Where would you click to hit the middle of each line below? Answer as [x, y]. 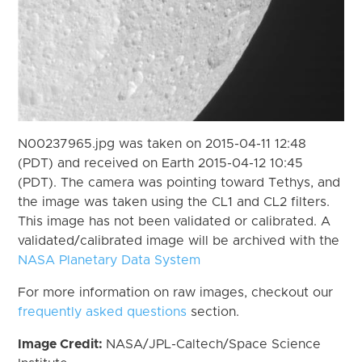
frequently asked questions [103, 311]
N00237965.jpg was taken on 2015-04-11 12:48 [162, 143]
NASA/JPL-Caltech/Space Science [214, 344]
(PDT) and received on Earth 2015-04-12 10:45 [161, 163]
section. [213, 311]
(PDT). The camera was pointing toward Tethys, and [179, 182]
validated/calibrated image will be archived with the [179, 240]
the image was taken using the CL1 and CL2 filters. [174, 202]
